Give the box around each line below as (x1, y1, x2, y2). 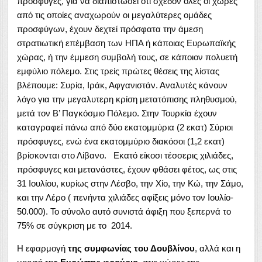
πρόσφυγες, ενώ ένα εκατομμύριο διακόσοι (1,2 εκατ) (17, 136, 225, 146)
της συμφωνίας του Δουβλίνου (68, 243, 195, 253)
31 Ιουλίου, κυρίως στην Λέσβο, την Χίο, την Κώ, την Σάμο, (17, 178, 243, 188)
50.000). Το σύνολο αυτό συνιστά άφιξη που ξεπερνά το (17, 206, 231, 216)
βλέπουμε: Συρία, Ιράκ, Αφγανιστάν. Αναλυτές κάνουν (17, 80, 227, 90)
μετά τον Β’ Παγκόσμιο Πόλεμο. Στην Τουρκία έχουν (17, 108, 217, 118)
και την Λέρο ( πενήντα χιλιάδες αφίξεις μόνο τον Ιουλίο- (17, 192, 233, 202)
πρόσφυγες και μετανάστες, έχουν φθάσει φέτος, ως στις (17, 164, 237, 174)
